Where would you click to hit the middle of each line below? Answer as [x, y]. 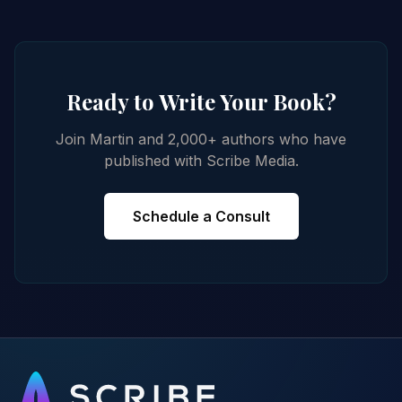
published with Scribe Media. [201, 161]
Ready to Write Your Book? [201, 102]
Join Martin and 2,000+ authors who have [201, 140]
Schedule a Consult [201, 217]
